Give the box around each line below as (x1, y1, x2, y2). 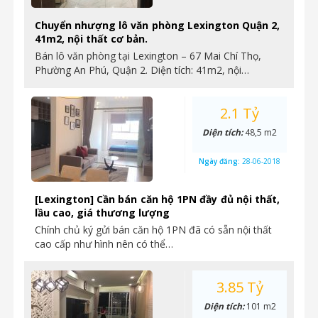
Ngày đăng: (199, 156, 242, 166)
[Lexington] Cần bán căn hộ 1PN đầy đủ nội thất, (35, 192, 280, 206)
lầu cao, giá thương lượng (35, 206, 170, 219)
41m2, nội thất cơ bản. (35, 32, 148, 45)
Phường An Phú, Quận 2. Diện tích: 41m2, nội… (35, 63, 249, 77)
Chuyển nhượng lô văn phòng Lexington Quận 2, (35, 18, 280, 32)
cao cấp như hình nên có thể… (35, 237, 173, 251)
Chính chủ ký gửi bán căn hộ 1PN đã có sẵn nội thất (35, 223, 272, 236)
